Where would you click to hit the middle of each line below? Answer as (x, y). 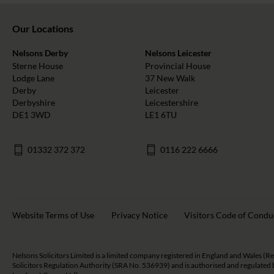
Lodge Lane (33, 78)
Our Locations (43, 29)
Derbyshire (34, 103)
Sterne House (38, 66)
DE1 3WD (31, 115)
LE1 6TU (161, 115)
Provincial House (178, 66)
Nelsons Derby (40, 53)
